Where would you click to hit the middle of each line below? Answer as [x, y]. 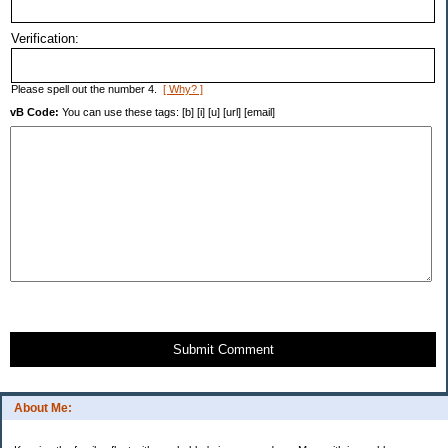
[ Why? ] [183, 89]
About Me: [43, 408]
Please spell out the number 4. [87, 89]
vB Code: [34, 112]
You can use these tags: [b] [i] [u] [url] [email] [167, 112]
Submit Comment [223, 350]
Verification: [45, 39]
